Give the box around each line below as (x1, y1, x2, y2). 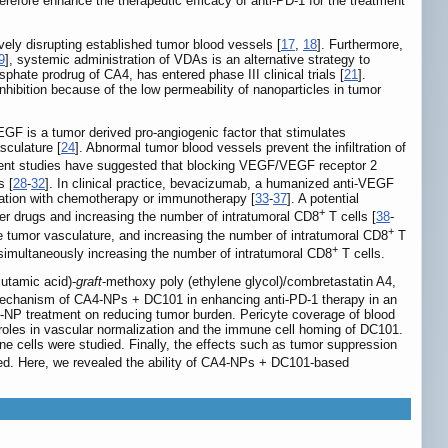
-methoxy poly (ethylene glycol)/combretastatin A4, (102, 274, 396, 290)
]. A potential (287, 191, 359, 207)
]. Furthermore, (317, 36, 403, 52)
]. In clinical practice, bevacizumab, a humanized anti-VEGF (45, 176, 394, 192)
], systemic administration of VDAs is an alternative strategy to (5, 51, 370, 67)
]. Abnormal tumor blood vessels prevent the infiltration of (75, 139, 406, 155)
